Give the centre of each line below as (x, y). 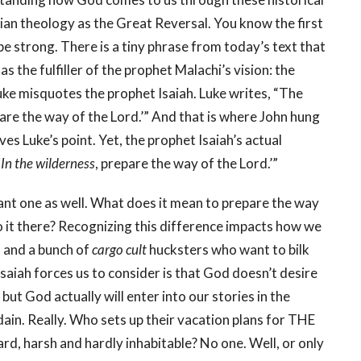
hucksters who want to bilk (228, 250)
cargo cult (119, 250)
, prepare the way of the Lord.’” (189, 164)
